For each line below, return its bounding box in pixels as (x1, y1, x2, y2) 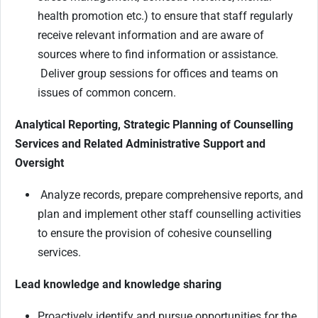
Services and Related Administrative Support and (15, 136, 265, 150)
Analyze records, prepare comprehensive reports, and (38, 187, 303, 202)
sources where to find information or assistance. (38, 47, 278, 61)
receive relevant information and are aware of (38, 28, 264, 42)
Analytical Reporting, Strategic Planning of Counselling (15, 117, 293, 131)
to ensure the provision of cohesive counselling (38, 226, 272, 240)
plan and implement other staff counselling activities (38, 207, 301, 221)
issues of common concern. (38, 85, 176, 99)
